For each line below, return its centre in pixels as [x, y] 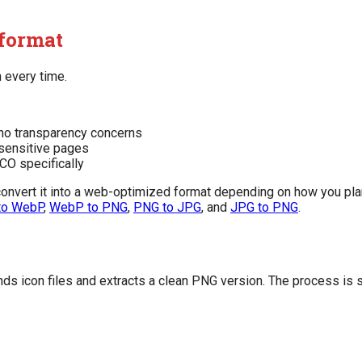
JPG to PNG [264, 208]
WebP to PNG [88, 208]
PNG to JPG [167, 208]
